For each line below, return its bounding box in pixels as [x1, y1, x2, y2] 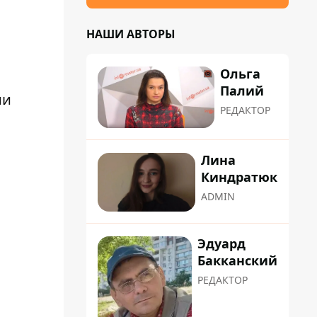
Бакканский [197, 251, 277, 269]
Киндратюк [201, 168, 277, 186]
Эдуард [197, 234, 246, 252]
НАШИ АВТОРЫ [86, 26, 175, 42]
